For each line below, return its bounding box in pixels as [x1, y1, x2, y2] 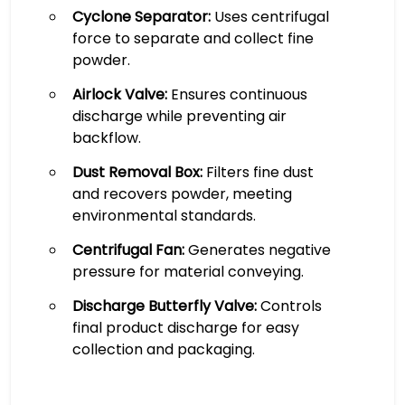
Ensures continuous [166, 83, 307, 105]
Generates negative [184, 239, 331, 260]
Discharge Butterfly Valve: [71, 295, 257, 316]
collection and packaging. [71, 338, 255, 360]
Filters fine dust [202, 161, 314, 183]
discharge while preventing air [71, 105, 287, 127]
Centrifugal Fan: [71, 239, 184, 260]
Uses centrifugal [210, 5, 329, 27]
